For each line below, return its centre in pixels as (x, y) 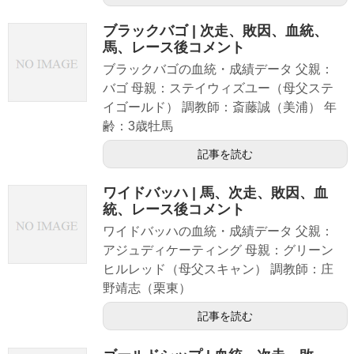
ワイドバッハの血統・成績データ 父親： (218, 232)
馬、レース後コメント (174, 48)
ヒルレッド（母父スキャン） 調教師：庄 (218, 269)
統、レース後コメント (174, 210)
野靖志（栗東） (147, 288)
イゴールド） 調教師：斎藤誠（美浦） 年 (220, 107)
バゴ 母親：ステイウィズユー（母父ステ (218, 88)
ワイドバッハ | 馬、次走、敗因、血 (215, 193)
